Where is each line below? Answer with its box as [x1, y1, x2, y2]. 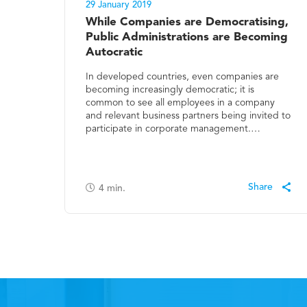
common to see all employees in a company [86, 98, 275, 108]
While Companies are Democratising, [86, 16, 289, 29]
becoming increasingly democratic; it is [86, 85, 255, 95]
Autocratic [86, 47, 143, 59]
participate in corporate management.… [86, 124, 261, 134]
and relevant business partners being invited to [86, 111, 291, 121]
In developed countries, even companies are [86, 72, 280, 82]
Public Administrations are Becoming [86, 32, 288, 44]
